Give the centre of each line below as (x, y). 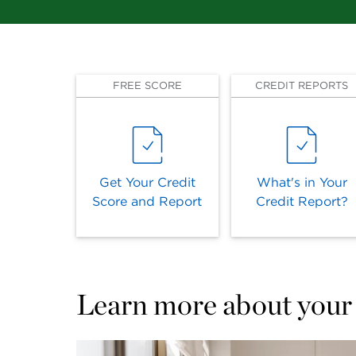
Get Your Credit (147, 182)
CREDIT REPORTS (302, 85)
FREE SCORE (147, 85)
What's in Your (302, 182)
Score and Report (147, 201)
